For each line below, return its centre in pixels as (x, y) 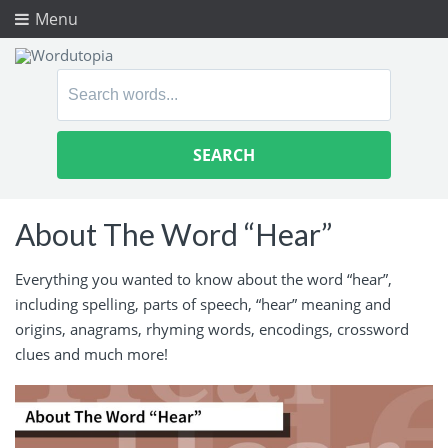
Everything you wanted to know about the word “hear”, (203, 278)
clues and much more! (91, 353)
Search (83, 82)
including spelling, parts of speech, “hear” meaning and (203, 303)
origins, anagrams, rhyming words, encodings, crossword (212, 328)
